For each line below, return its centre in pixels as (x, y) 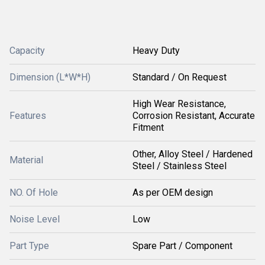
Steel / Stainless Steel (180, 166)
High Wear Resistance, (179, 104)
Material (26, 160)
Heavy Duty (156, 51)
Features (28, 116)
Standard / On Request (180, 77)
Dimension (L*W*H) (50, 77)
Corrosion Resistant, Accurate (194, 116)
